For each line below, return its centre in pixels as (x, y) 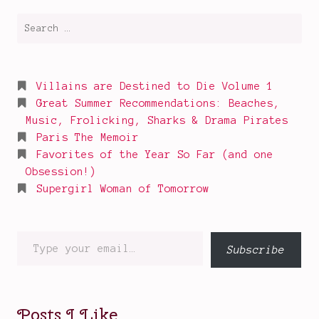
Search (36, 22)
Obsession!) (61, 172)
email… (36, 279)
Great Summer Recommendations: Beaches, (158, 104)
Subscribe (256, 250)
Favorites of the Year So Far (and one (155, 155)
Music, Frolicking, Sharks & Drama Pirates (157, 121)
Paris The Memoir (88, 138)
